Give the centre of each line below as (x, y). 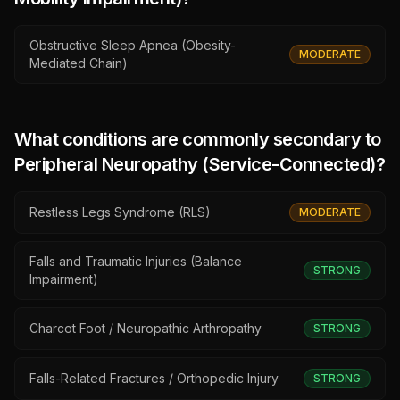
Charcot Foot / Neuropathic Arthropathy (146, 328)
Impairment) (64, 279)
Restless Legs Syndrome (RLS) (120, 212)
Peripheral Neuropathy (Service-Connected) (195, 164)
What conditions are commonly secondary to (198, 139)
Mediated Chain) (79, 63)
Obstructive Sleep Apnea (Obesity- (133, 45)
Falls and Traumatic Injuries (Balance (136, 261)
